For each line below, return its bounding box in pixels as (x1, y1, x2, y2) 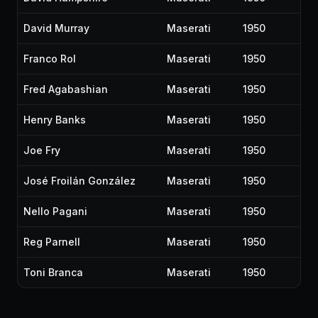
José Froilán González (23, 175, 136, 187)
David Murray (23, 22, 89, 34)
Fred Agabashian (23, 83, 108, 95)
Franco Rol (23, 53, 76, 65)
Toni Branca (23, 266, 83, 278)
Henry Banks (23, 114, 86, 126)
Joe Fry (23, 144, 60, 156)
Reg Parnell (23, 236, 80, 248)
